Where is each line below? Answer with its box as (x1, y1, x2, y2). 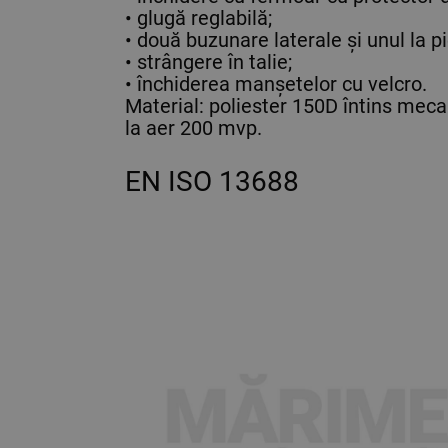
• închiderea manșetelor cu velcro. (125, 71, 427, 96)
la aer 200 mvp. (125, 115, 262, 140)
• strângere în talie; (125, 49, 292, 74)
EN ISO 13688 (125, 164, 299, 198)
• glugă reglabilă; (125, 5, 272, 30)
